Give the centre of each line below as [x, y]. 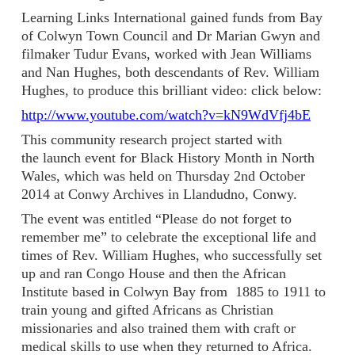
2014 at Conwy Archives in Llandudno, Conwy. [159, 195]
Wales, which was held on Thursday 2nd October [163, 176]
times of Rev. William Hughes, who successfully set [172, 256]
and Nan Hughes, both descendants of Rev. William [170, 73]
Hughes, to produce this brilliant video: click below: [172, 91]
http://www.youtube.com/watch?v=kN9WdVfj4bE [166, 115]
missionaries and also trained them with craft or [158, 328]
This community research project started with [152, 140]
